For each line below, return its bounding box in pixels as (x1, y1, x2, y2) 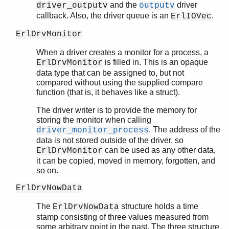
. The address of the (149, 125, 220, 134)
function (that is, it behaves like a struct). (36, 88, 180, 97)
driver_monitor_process (36, 126, 149, 135)
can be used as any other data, (103, 146, 216, 155)
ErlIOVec (171, 12, 212, 21)
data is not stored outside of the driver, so (36, 136, 184, 145)
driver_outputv (36, 1, 108, 11)
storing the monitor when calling (36, 116, 151, 125)
